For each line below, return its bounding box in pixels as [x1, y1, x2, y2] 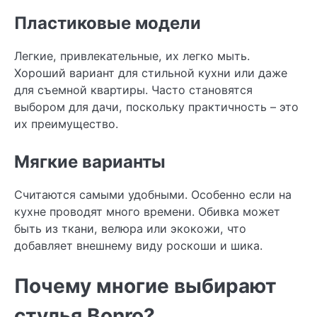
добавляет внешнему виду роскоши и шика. [14, 238, 263, 253]
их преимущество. [14, 117, 118, 132]
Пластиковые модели [14, 13, 201, 34]
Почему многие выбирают [14, 274, 277, 299]
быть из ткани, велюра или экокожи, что [14, 221, 246, 236]
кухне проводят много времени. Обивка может [14, 204, 280, 219]
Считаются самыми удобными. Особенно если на [14, 188, 292, 202]
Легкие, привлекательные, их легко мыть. [14, 49, 250, 64]
